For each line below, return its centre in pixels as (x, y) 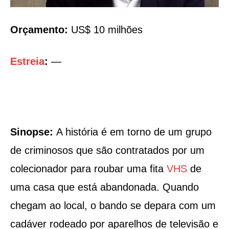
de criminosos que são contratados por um (107, 151)
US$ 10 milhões (105, 30)
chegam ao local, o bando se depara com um (113, 206)
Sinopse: (33, 132)
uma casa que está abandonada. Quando (105, 187)
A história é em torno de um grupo (134, 132)
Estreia (27, 62)
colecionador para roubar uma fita (88, 169)
